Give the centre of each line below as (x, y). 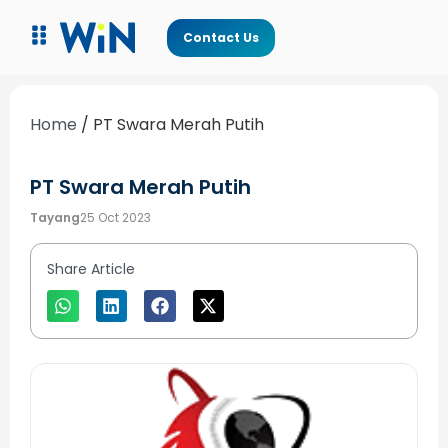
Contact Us (220, 37)
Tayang (55, 218)
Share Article (91, 269)
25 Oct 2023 (115, 218)
